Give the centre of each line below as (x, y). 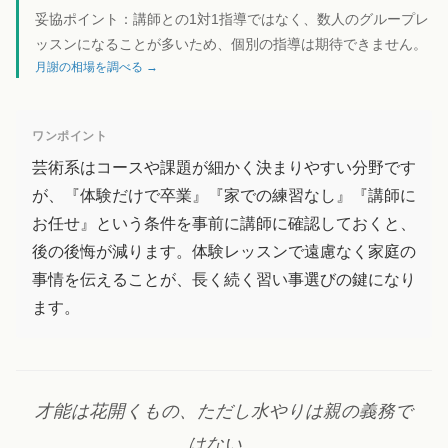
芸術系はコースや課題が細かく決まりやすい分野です (224, 167)
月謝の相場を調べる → (96, 67)
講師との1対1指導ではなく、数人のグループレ (281, 19)
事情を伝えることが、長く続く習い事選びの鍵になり (224, 279)
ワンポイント (70, 136)
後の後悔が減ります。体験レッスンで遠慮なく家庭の (224, 251)
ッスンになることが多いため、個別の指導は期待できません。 (231, 44)
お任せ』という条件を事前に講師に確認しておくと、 (224, 223)
